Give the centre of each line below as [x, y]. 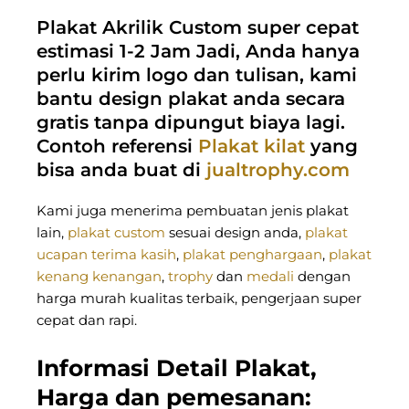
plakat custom [116, 233]
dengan [322, 277]
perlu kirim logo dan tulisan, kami [197, 75]
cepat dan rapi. [87, 321]
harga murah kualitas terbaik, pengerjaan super [199, 299]
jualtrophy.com [278, 170]
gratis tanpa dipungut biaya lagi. [191, 123]
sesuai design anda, [235, 233]
